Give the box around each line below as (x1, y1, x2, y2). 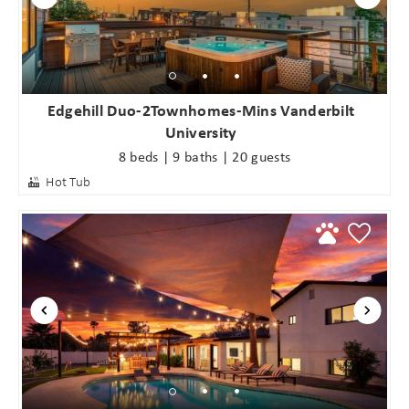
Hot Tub (46, 173, 91, 190)
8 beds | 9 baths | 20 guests (118, 145, 291, 166)
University (164, 121, 237, 144)
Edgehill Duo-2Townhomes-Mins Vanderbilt (47, 99, 355, 122)
